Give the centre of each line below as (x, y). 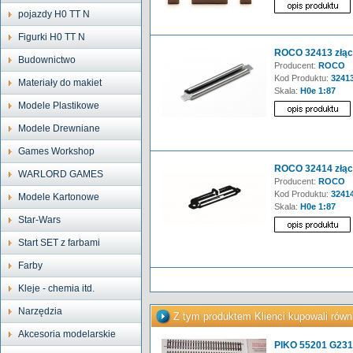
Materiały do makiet (60, 83)
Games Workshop (56, 151)
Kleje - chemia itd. (56, 288)
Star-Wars (39, 220)
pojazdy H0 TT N (54, 14)
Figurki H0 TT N (52, 37)
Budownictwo (47, 60)
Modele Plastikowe (59, 106)
